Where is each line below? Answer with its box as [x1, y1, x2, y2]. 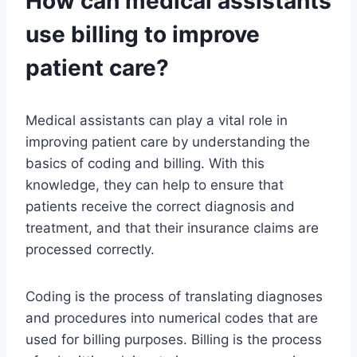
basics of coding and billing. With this [25, 155, 265, 172]
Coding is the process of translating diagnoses [25, 288, 323, 305]
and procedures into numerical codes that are [25, 310, 318, 327]
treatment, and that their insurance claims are [25, 220, 319, 237]
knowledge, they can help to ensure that [25, 177, 284, 194]
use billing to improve [25, 21, 260, 49]
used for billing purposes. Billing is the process [25, 331, 322, 348]
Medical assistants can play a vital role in [25, 112, 288, 129]
